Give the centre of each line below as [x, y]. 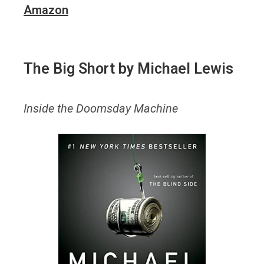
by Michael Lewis [174, 68]
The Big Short [69, 68]
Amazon [46, 10]
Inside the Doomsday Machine [101, 109]
